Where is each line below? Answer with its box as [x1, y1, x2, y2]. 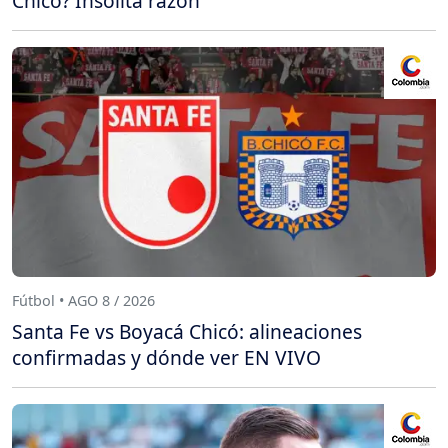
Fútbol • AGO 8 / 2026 [12, 290, 155, 310]
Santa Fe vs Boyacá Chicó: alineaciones [12, 318, 362, 346]
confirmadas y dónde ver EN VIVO [12, 344, 321, 372]
